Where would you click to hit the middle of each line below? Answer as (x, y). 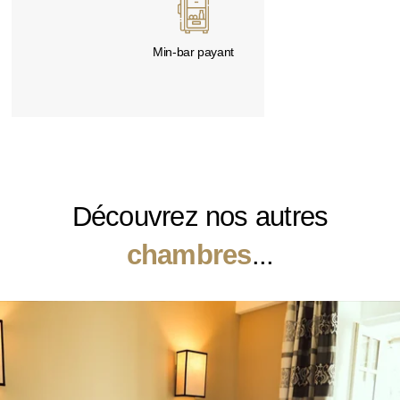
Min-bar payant (193, 53)
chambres (189, 254)
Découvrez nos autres (200, 216)
